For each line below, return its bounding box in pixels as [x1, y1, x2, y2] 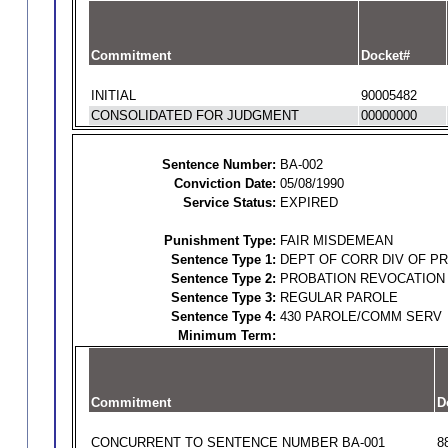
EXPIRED [279, 195, 338, 210]
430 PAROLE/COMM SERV [279, 309, 442, 324]
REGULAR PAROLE [279, 290, 398, 305]
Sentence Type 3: [170, 290, 276, 305]
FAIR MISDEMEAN [279, 233, 393, 248]
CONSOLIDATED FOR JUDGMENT [90, 108, 299, 123]
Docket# [360, 48, 410, 63]
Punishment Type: [163, 233, 276, 248]
